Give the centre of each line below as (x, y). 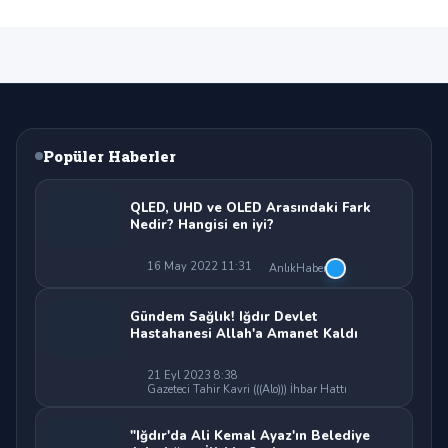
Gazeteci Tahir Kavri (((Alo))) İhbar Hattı (246, 390)
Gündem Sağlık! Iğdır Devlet (224, 316)
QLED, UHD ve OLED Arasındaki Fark (250, 207)
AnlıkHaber (297, 269)
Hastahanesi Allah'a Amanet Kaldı (244, 333)
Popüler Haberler (109, 156)
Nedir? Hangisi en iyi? (202, 224)
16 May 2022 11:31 (197, 267)
